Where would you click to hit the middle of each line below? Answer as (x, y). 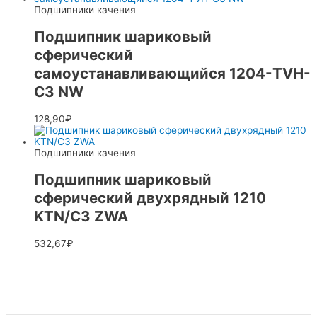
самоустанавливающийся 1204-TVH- (172, 74)
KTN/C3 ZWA (81, 217)
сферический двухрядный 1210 (150, 198)
